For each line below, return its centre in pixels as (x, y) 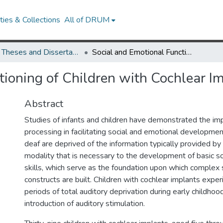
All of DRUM (87, 20)
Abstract (44, 104)
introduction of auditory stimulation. (85, 204)
